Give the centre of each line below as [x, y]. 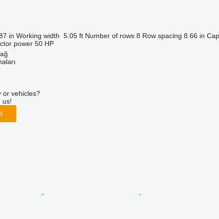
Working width [38, 35]
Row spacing [162, 35]
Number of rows [109, 35]
